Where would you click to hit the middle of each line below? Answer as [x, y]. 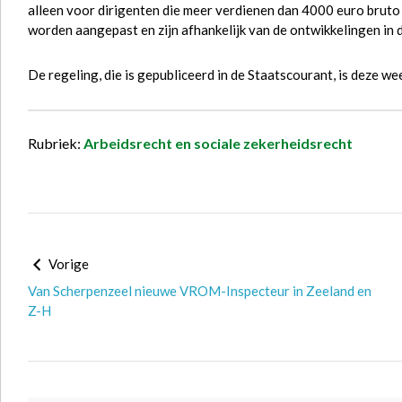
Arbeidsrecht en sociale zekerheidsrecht [218, 143]
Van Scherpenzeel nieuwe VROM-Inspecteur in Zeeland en [200, 291]
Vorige [67, 264]
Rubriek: [56, 143]
